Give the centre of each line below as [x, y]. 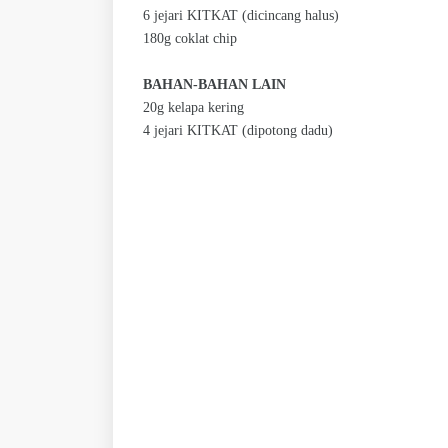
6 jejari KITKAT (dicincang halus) [241, 16]
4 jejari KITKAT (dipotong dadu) [238, 131]
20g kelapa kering [193, 108]
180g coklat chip [190, 39]
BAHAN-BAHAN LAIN [214, 85]
